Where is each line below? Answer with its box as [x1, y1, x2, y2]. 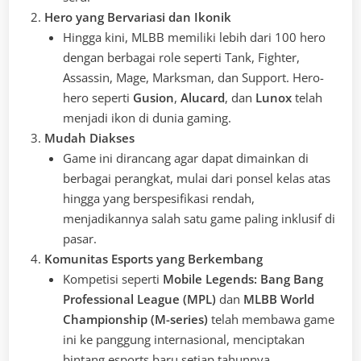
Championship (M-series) [62, 310, 208, 327]
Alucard [180, 89, 225, 106]
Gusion [132, 89, 174, 106]
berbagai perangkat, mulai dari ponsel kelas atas [62, 169, 330, 186]
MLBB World [243, 290, 314, 307]
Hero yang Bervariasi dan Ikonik [44, 8, 231, 25]
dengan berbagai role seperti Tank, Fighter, [62, 48, 300, 65]
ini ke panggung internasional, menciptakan [62, 330, 305, 347]
